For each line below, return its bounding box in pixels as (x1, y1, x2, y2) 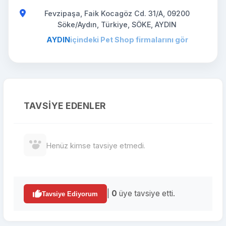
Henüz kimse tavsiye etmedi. (46, 141, 145, 150)
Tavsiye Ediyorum (42, 190, 98, 198)
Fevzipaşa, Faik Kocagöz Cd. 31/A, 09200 (44, 9, 190, 18)
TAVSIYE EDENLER (24, 100, 106, 111)
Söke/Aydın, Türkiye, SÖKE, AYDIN (58, 20, 177, 29)
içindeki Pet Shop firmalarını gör (70, 35, 188, 44)
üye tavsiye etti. (117, 189, 175, 198)
